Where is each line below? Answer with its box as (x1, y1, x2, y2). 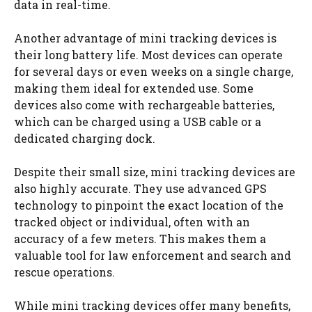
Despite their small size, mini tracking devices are (14, 164, 295, 179)
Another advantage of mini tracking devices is (14, 31, 276, 45)
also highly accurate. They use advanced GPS (14, 181, 267, 196)
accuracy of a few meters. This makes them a (14, 231, 266, 246)
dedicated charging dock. (14, 131, 155, 146)
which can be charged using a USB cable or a (14, 114, 261, 129)
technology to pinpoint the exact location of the (14, 198, 283, 212)
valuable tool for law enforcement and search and (14, 248, 291, 263)
